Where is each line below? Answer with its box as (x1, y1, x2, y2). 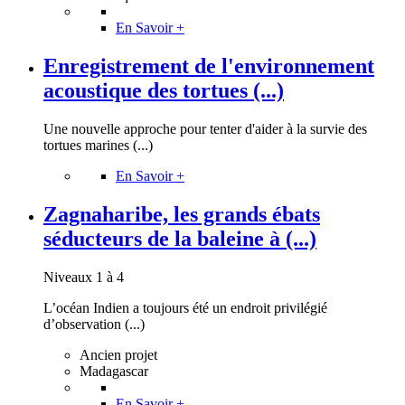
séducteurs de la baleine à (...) (43, 226, 316, 250)
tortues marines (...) (43, 137, 153, 153)
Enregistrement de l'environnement (43, 53, 374, 78)
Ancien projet (80, 346, 157, 363)
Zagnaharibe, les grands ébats (43, 202, 320, 226)
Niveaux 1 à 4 (43, 268, 124, 285)
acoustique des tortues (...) (43, 78, 284, 102)
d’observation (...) (43, 316, 145, 332)
